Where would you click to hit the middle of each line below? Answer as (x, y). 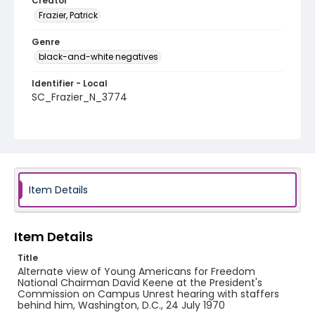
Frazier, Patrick (68, 15)
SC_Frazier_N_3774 (79, 97)
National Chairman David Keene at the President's (140, 283)
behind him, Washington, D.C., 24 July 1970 (121, 305)
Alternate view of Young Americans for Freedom (136, 271)
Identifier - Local (70, 83)
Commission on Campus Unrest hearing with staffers (148, 294)
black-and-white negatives (98, 57)
